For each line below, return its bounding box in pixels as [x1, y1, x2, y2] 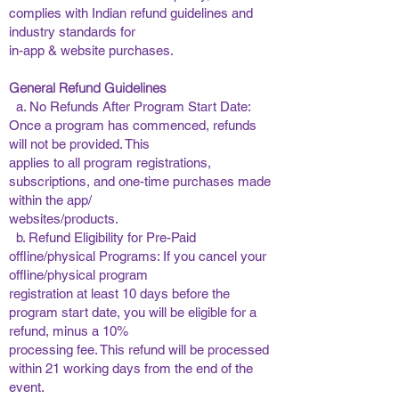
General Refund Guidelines [9, 79, 167, 96]
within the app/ [9, 192, 95, 208]
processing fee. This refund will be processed [9, 342, 269, 357]
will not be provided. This [9, 136, 153, 151]
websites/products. [9, 211, 125, 226]
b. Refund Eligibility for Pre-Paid [9, 230, 196, 245]
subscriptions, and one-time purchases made [9, 174, 271, 189]
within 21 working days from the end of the [9, 361, 253, 376]
